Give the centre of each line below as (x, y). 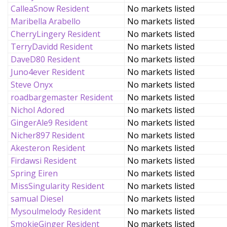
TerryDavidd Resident (52, 47)
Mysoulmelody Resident (56, 211)
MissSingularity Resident (58, 186)
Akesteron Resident (48, 148)
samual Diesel (37, 199)
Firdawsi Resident (44, 161)
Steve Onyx (32, 85)
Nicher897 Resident (48, 135)
